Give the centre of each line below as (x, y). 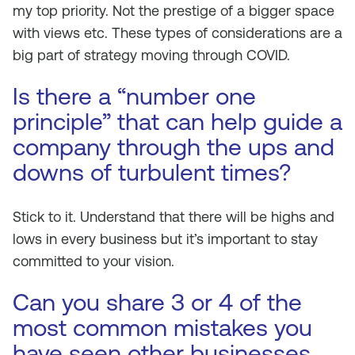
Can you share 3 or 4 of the (157, 302)
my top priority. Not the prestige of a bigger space (174, 11)
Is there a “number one (134, 96)
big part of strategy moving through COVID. (151, 55)
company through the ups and (174, 147)
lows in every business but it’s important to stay (165, 239)
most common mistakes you (162, 328)
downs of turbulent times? (152, 172)
